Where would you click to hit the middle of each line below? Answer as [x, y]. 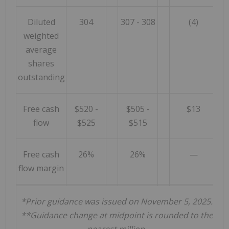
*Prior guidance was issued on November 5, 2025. [117, 202]
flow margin [41, 168]
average [41, 50]
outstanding [41, 77]
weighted [41, 36]
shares [41, 64]
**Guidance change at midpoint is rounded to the [117, 215]
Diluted [41, 22]
